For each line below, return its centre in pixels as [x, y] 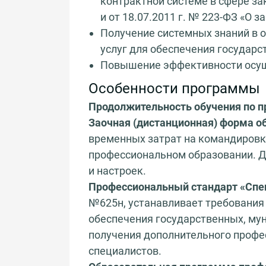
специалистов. [125, 251]
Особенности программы [174, 88]
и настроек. [117, 170]
